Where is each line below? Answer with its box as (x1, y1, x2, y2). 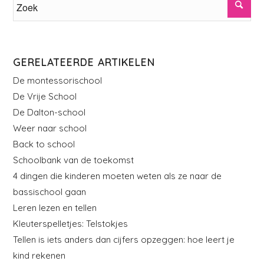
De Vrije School (13, 90, 77, 102)
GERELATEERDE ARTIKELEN (13, 55, 156, 68)
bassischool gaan (13, 186, 87, 197)
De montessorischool (13, 74, 103, 86)
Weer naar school (13, 122, 87, 134)
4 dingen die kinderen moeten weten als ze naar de (13, 170, 222, 181)
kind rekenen (13, 249, 66, 261)
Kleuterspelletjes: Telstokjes (13, 217, 128, 229)
